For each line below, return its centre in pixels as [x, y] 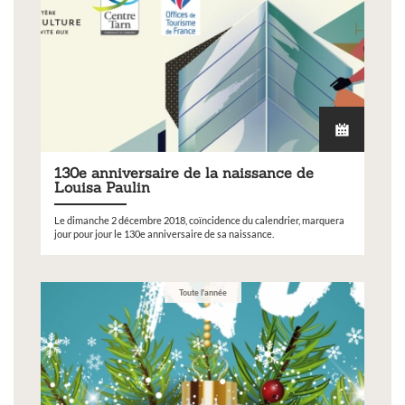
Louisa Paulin [102, 188]
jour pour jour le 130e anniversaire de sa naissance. [164, 235]
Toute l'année [202, 293]
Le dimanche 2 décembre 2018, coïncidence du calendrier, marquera [199, 221]
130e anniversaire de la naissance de [184, 173]
